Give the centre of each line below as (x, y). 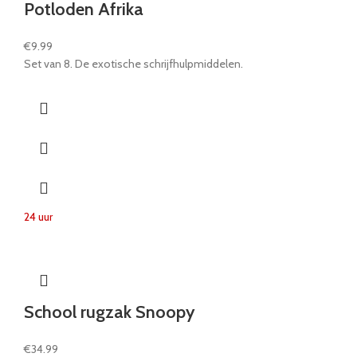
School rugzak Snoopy (110, 312)
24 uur (38, 216)
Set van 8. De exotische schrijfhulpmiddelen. (133, 63)
